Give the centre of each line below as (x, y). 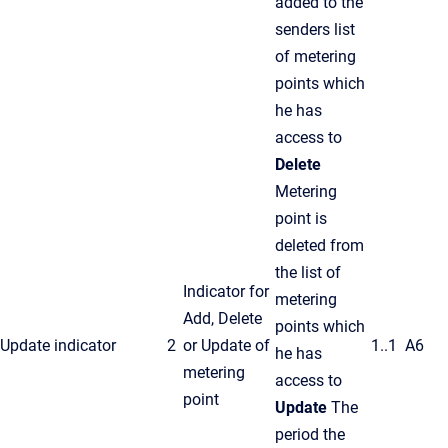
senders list (315, 30)
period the (310, 435)
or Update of (226, 346)
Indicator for (226, 292)
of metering (315, 57)
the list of (308, 273)
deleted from (319, 246)
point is (301, 219)
